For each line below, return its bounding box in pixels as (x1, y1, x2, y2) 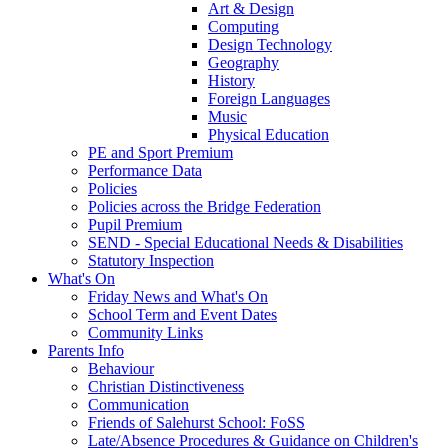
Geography (208, 53, 279, 71)
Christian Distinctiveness (88, 377, 244, 395)
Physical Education (208, 125, 329, 143)
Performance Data (88, 161, 202, 179)
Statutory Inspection (88, 251, 214, 269)
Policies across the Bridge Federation (88, 197, 321, 215)
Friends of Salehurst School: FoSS (88, 413, 305, 431)
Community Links (88, 323, 203, 341)
